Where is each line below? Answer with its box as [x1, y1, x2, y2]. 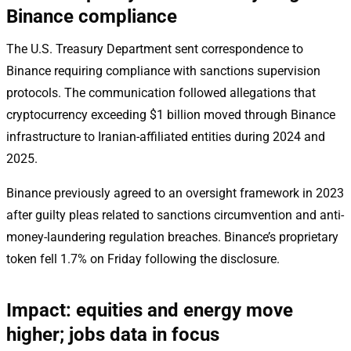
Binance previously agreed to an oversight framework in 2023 [6, 185, 344, 201]
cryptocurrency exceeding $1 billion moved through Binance [6, 107, 335, 122]
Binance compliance [6, 5, 177, 27]
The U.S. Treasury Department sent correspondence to [6, 41, 303, 56]
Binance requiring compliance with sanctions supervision [6, 63, 320, 78]
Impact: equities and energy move [6, 299, 293, 321]
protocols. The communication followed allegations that [6, 85, 316, 100]
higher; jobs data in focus [6, 323, 219, 346]
